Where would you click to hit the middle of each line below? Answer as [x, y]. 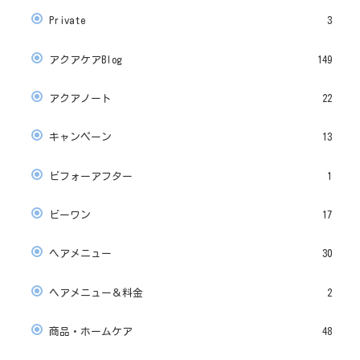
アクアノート [80, 98]
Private [67, 21]
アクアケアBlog [86, 59]
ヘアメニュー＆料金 [96, 292]
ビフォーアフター [91, 176]
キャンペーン [80, 137]
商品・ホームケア [91, 332]
